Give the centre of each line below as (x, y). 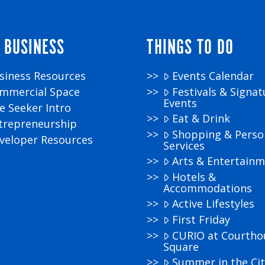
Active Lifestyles (213, 203)
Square (181, 246)
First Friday (201, 219)
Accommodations (208, 188)
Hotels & (194, 177)
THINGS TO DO (190, 48)
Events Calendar (213, 75)
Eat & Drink (201, 118)
